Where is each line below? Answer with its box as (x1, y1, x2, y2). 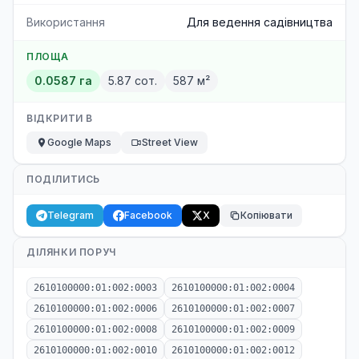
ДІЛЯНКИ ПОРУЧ (26, 246, 116, 258)
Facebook (124, 209, 172, 221)
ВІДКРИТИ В (26, 112, 93, 124)
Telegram (47, 209, 94, 221)
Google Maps (47, 136, 111, 148)
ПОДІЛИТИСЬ (26, 173, 100, 185)
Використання (26, 15, 105, 29)
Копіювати (240, 209, 292, 221)
